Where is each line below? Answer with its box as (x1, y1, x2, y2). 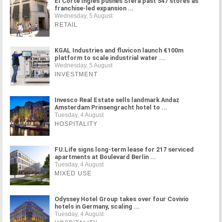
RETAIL (55, 21, 78, 28)
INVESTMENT (55, 71, 98, 78)
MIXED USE (55, 170, 92, 177)
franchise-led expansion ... (55, 4, 134, 12)
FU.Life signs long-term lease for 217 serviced (55, 146, 194, 153)
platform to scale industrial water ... (55, 54, 165, 61)
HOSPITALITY (55, 120, 98, 127)
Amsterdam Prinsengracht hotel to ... (55, 104, 167, 111)
